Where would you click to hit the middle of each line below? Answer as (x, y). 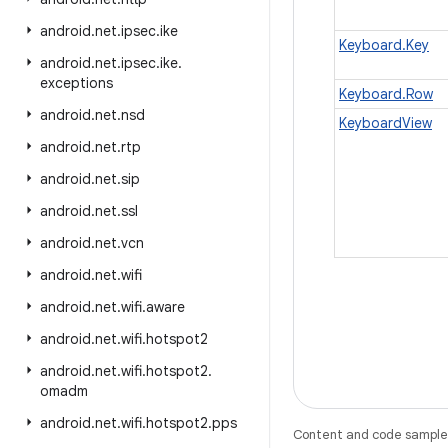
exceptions (76, 83)
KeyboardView (385, 123)
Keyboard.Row (386, 94)
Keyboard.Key (384, 45)
